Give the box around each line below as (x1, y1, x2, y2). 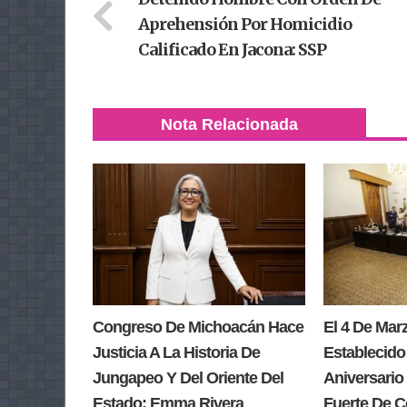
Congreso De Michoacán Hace (93, 318, 303, 337)
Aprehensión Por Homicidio (138, 14, 352, 35)
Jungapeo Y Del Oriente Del (93, 369, 283, 388)
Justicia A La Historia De (93, 343, 260, 362)
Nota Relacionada (161, 115, 298, 134)
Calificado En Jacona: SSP (138, 39, 326, 60)
